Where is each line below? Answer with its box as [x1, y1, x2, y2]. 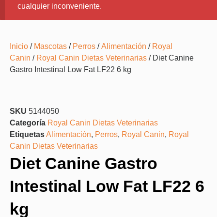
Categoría [10, 118, 46, 127]
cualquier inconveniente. [17, 1, 102, 10]
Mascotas [34, 42, 67, 50]
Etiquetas [10, 130, 45, 139]
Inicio [10, 42, 28, 50]
